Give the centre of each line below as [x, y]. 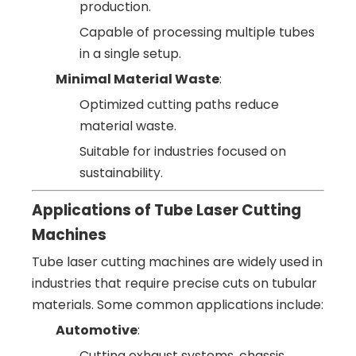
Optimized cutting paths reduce [179, 104]
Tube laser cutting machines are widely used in [177, 261]
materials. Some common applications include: [178, 304]
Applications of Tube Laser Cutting [166, 210]
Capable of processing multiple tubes [197, 32]
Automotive [97, 330]
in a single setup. [130, 53]
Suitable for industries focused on [183, 151]
